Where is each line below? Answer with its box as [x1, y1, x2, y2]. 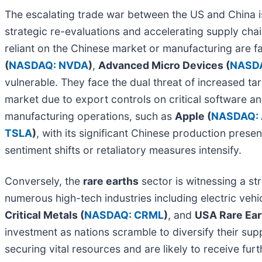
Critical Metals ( [5, 208, 84, 221]
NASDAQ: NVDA [9, 58, 88, 71]
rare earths [83, 174, 139, 187]
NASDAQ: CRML [84, 208, 164, 221]
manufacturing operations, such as [5, 109, 175, 122]
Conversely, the [5, 174, 83, 187]
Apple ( [175, 109, 211, 122]
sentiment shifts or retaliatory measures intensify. [5, 143, 242, 156]
